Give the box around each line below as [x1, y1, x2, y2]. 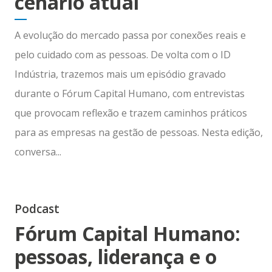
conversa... [14, 144, 61, 158]
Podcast [14, 200, 59, 217]
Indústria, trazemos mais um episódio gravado [14, 67, 226, 81]
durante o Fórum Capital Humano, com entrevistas [14, 86, 245, 100]
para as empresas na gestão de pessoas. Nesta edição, [14, 125, 263, 139]
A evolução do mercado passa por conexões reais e [14, 28, 246, 42]
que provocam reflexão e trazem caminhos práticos [14, 106, 247, 120]
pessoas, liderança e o [14, 243, 217, 270]
